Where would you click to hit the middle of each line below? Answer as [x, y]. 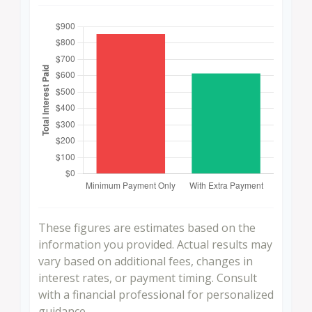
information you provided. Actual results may [155, 245]
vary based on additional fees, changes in [146, 262]
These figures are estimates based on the [147, 228]
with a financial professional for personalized [156, 295]
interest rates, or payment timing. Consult [148, 278]
